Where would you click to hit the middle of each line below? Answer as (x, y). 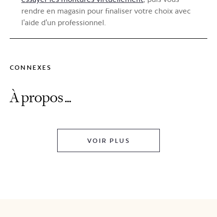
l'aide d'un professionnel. (63, 22)
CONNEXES (31, 67)
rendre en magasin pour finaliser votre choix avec (106, 11)
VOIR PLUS (108, 140)
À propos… (41, 97)
